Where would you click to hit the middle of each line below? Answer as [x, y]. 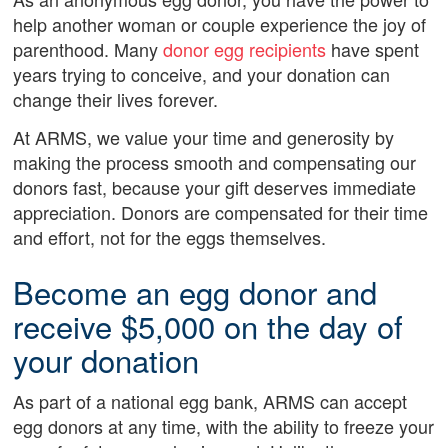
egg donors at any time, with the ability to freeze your [224, 426]
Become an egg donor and [195, 291]
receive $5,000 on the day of [208, 325]
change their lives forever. [116, 99]
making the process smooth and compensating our [215, 161]
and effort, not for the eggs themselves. [170, 236]
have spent [373, 49]
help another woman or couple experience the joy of [220, 24]
